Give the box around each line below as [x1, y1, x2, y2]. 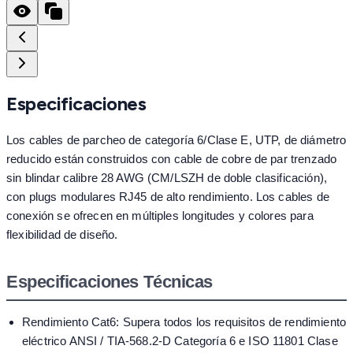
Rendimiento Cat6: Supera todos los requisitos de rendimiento [22, 315, 346, 329]
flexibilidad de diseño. [6, 228, 118, 242]
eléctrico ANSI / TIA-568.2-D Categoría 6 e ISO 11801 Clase [22, 334, 338, 348]
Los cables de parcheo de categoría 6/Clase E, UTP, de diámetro [6, 133, 347, 147]
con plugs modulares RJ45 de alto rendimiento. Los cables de [6, 190, 329, 204]
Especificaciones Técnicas [6, 272, 213, 292]
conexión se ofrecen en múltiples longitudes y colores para [6, 209, 314, 223]
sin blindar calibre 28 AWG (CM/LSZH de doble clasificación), [6, 171, 327, 185]
